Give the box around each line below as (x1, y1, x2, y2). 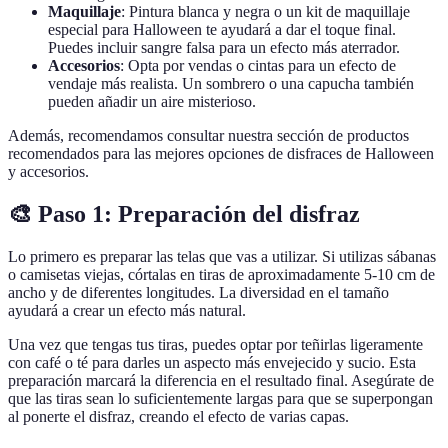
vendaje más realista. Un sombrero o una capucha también (48, 75, 414, 93)
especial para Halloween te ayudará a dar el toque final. (48, 21, 396, 39)
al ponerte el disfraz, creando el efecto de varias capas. (8, 408, 349, 426)
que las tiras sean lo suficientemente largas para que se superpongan (8, 390, 433, 408)
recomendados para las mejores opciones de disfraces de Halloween (8, 145, 434, 163)
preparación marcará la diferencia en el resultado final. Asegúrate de (8, 372, 434, 390)
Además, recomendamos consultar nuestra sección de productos (8, 127, 409, 145)
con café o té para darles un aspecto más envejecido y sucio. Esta (8, 354, 416, 372)
